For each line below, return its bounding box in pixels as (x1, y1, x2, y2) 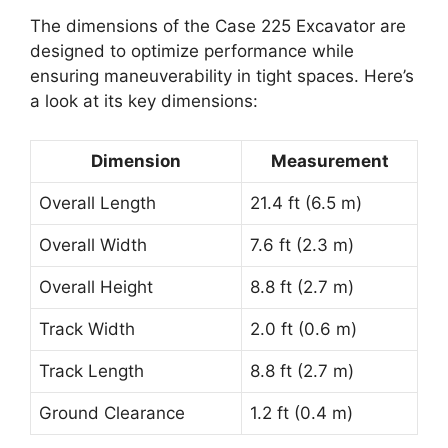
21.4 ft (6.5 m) (250, 192, 362, 213)
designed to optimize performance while (30, 41, 354, 62)
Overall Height (39, 276, 153, 297)
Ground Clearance (39, 402, 185, 423)
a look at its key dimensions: (30, 91, 258, 112)
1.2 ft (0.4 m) (250, 402, 353, 423)
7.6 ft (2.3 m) (250, 234, 354, 255)
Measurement (270, 150, 389, 171)
